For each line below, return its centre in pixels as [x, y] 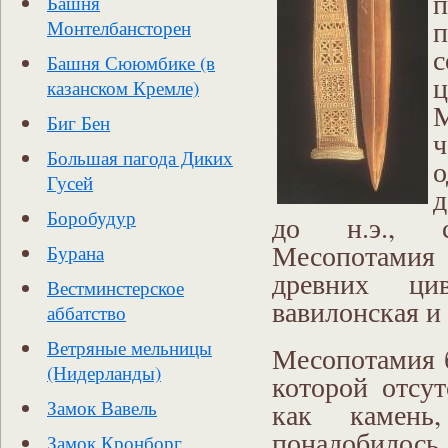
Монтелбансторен [119, 27]
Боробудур [91, 217]
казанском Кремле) [123, 87]
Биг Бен [78, 122]
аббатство [86, 312]
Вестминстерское [115, 287]
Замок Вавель [102, 407]
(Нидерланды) [104, 372]
